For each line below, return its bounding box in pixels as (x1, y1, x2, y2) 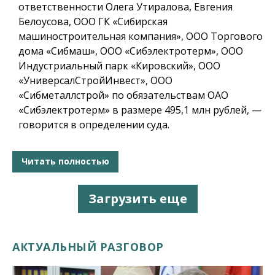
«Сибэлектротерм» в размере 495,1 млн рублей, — (18, 103, 261, 117)
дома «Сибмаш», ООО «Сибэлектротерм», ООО (18, 44, 243, 58)
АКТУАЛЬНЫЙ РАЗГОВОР (12, 239, 164, 254)
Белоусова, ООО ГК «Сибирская (18, 14, 168, 28)
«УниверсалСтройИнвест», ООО (18, 73, 172, 87)
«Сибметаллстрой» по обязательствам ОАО (18, 88, 228, 102)
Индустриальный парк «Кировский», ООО (18, 58, 220, 72)
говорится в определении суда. (18, 117, 169, 131)
